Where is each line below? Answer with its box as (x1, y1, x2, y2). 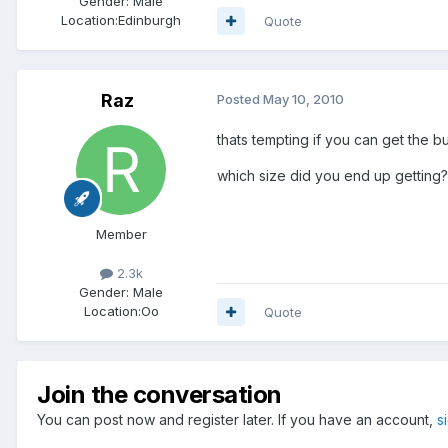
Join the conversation (37, 379, 282, 409)
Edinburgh (118, 11, 181, 28)
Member (95, 225, 147, 242)
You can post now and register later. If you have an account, (37, 410, 437, 428)
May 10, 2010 (263, 90, 344, 107)
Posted (217, 90, 263, 107)
